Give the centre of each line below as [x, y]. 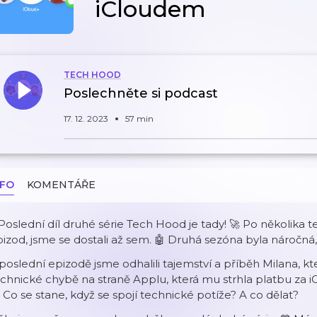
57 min [139, 119]
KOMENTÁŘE [61, 185]
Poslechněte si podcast [141, 93]
